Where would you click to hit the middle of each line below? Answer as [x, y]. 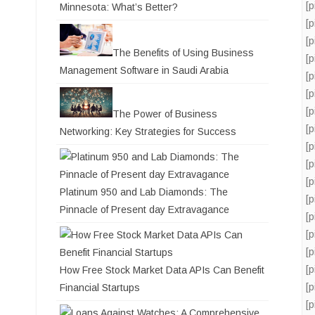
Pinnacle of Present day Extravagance [144, 210]
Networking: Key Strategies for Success [148, 132]
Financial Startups [100, 288]
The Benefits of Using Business [183, 53]
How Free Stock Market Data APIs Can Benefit [162, 270]
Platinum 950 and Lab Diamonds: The [144, 192]
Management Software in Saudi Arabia [144, 71]
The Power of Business [165, 114]
